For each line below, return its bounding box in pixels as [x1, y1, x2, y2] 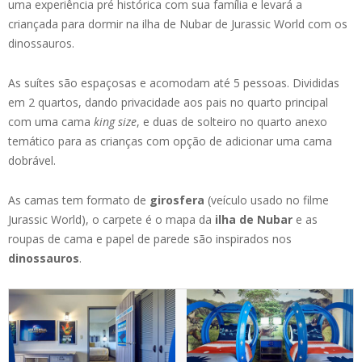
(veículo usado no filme [204, 192, 329, 208]
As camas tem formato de [8, 192, 149, 208]
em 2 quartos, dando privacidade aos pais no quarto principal [8, 94, 328, 110]
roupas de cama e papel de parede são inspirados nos [8, 230, 292, 246]
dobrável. [8, 152, 56, 168]
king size [94, 113, 137, 129]
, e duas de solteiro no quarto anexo [137, 113, 327, 129]
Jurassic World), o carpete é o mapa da [8, 211, 212, 227]
